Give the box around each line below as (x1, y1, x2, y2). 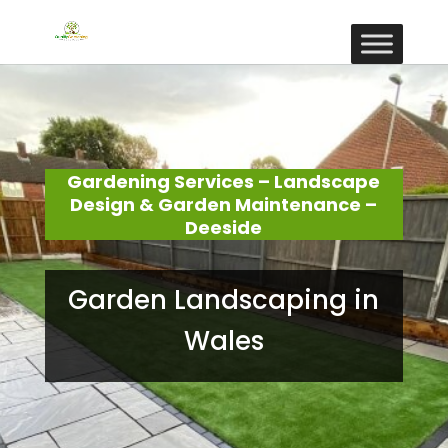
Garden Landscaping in (68, 282, 380, 318)
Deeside (185, 215, 263, 240)
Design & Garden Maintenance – (70, 192, 378, 217)
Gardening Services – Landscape (67, 169, 381, 194)
